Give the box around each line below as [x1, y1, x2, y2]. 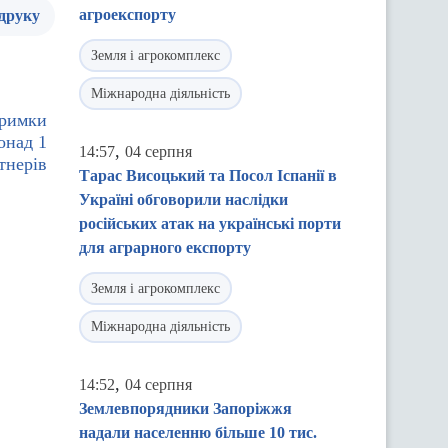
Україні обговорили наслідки [79, 191, 288, 208]
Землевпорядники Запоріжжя [79, 400, 292, 417]
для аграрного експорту [79, 239, 251, 256]
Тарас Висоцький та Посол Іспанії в [79, 167, 337, 184]
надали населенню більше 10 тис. [79, 424, 317, 441]
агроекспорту [79, 6, 176, 23]
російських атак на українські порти [79, 215, 341, 232]
